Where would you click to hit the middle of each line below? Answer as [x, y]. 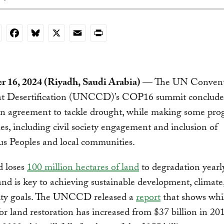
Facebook [29, 33]
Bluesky [46, 33]
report [148, 199]
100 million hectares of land [83, 169]
